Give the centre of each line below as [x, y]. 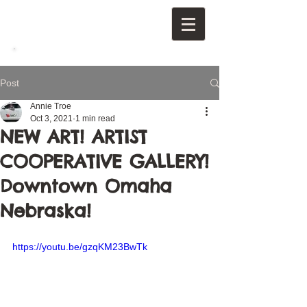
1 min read [95, 119]
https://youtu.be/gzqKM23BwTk [80, 247]
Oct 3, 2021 [51, 119]
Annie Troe [51, 106]
